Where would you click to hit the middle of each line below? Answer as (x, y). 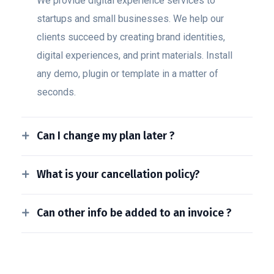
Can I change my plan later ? (106, 136)
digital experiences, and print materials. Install (135, 55)
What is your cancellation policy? (118, 174)
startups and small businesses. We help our (130, 19)
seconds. (56, 92)
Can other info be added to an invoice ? (134, 213)
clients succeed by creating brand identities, (131, 37)
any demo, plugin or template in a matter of (128, 74)
